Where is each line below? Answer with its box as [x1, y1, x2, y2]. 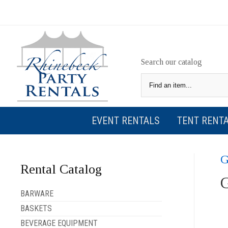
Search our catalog [140, 58, 202, 66]
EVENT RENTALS [91, 115, 160, 127]
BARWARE [20, 188, 53, 198]
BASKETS [20, 203, 52, 213]
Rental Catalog [20, 161, 102, 177]
